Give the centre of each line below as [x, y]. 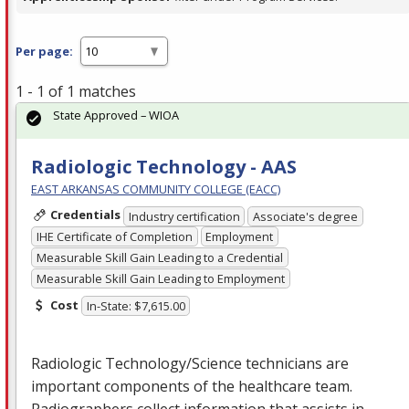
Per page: [44, 51]
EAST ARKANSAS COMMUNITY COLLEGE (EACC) [156, 189]
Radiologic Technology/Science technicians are [190, 364]
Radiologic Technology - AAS [164, 167]
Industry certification [184, 216]
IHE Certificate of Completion [114, 237]
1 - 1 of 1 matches [76, 92]
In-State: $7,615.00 [136, 306]
